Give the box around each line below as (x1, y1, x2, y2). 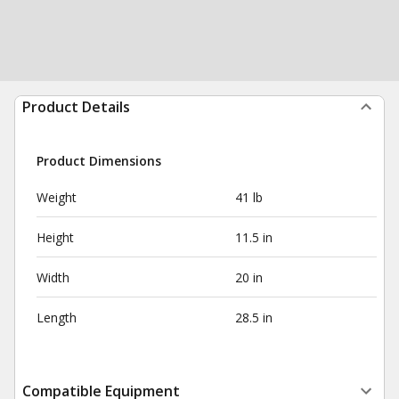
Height (37, 229, 74, 246)
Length (37, 309, 77, 326)
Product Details (22, 97, 130, 117)
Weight (37, 189, 77, 206)
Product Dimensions (37, 152, 161, 169)
